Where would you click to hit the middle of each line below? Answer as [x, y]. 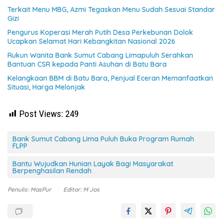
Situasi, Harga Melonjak [46, 87]
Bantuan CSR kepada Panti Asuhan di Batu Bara [87, 64]
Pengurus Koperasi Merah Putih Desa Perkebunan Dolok [100, 32]
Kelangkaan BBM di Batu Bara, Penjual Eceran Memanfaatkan [110, 78]
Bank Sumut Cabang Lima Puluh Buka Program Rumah [103, 139]
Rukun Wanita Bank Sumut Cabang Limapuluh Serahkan [100, 55]
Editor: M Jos [81, 189]
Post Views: [41, 113]
